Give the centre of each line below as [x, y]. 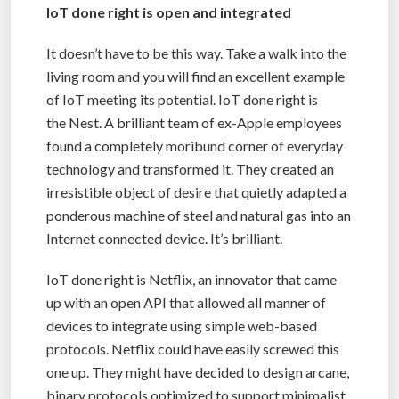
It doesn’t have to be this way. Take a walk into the [196, 53]
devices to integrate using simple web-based [182, 325]
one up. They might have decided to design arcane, [198, 371]
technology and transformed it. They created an [190, 168]
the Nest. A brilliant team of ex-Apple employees [194, 122]
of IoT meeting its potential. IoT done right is [182, 99]
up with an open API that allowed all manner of [186, 302]
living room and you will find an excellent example [195, 76]
